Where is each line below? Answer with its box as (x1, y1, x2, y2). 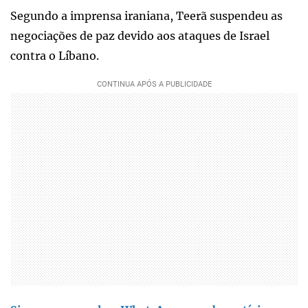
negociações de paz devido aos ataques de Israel (10, 29, 269, 43)
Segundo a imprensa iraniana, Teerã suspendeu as (10, 9, 283, 23)
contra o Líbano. (10, 49, 99, 63)
